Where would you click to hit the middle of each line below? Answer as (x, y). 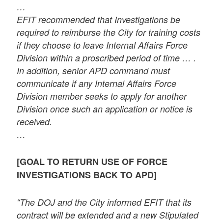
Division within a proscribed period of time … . (107, 57)
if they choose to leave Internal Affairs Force (102, 45)
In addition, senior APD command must (94, 70)
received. (35, 121)
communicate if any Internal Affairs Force (97, 83)
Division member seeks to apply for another (102, 96)
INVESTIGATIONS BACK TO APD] (87, 175)
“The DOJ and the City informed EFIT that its (104, 202)
